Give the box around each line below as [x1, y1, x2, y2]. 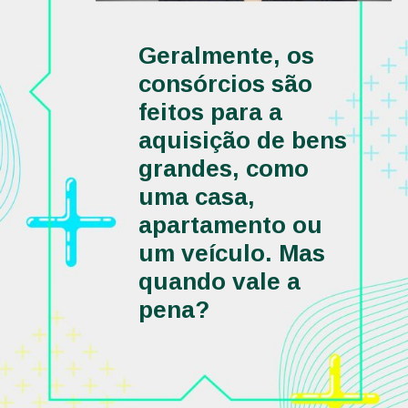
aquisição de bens [138, 127, 348, 155]
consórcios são [138, 70, 313, 98]
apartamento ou [138, 211, 323, 240]
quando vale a [138, 268, 301, 296]
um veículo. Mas [138, 240, 326, 268]
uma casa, [138, 183, 256, 211]
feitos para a [138, 98, 283, 127]
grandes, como [138, 155, 310, 183]
